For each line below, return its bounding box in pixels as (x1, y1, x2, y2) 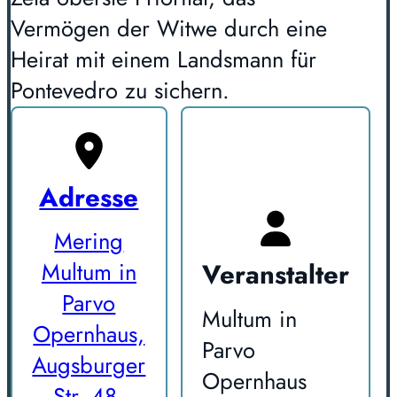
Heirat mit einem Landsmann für (11, 43, 316, 77)
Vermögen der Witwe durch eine (11, 12, 327, 46)
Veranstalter (202, 256, 350, 294)
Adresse (39, 178, 139, 216)
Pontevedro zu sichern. (11, 74, 230, 108)
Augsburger (32, 349, 146, 383)
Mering (54, 225, 124, 259)
